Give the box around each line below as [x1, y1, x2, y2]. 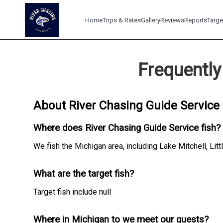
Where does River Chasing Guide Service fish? [33, 122, 221, 133]
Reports [184, 16, 208, 24]
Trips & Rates [103, 16, 141, 24]
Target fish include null [33, 187, 111, 197]
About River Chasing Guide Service [33, 98, 220, 112]
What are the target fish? [33, 168, 134, 179]
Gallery [141, 16, 161, 24]
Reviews [160, 16, 185, 24]
